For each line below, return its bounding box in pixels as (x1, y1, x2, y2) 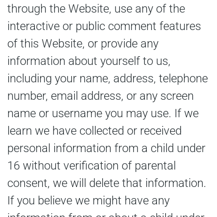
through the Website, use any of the (7, 1, 185, 15)
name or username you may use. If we (7, 106, 199, 120)
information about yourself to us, (7, 54, 170, 68)
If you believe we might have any (7, 193, 170, 207)
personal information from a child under (7, 141, 205, 155)
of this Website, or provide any (7, 36, 158, 50)
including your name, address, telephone (7, 71, 208, 85)
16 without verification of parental (7, 158, 176, 172)
